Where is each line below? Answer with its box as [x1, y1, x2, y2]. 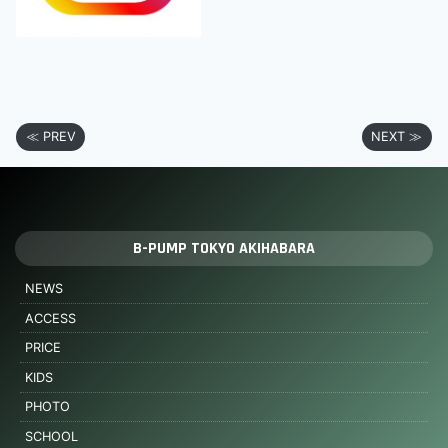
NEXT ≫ [371, 129, 423, 145]
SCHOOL [24, 429, 78, 445]
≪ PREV [25, 129, 76, 145]
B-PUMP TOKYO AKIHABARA [133, 238, 315, 260]
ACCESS [24, 310, 76, 326]
